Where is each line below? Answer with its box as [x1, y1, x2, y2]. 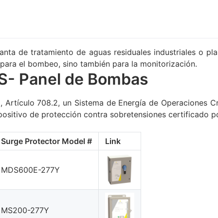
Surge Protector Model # [1, 136, 92, 146]
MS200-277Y [1, 205, 50, 216]
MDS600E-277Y [1, 165, 60, 175]
